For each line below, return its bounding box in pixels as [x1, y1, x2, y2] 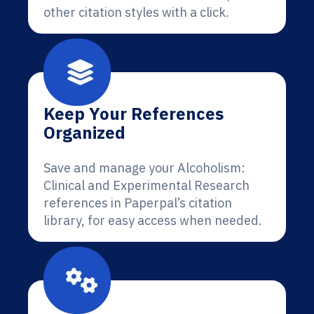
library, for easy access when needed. [43, 212, 262, 228]
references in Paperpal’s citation [43, 195, 232, 211]
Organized [43, 121, 125, 144]
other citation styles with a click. [43, 4, 229, 20]
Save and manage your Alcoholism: [43, 160, 245, 176]
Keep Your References [43, 102, 224, 125]
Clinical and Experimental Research [43, 177, 250, 193]
